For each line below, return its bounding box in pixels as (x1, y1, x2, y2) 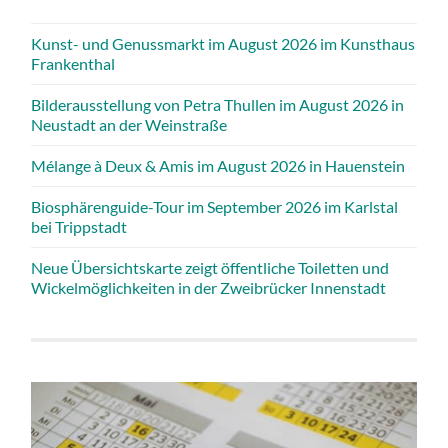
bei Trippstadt (31, 216, 128, 236)
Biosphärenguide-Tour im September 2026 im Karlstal (31, 196, 399, 216)
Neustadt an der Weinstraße (31, 114, 228, 134)
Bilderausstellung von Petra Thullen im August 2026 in (31, 94, 405, 114)
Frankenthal (31, 53, 116, 73)
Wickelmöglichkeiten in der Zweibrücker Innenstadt (31, 277, 387, 297)
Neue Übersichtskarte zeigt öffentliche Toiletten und (31, 257, 390, 277)
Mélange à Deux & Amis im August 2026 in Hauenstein (31, 155, 406, 175)
